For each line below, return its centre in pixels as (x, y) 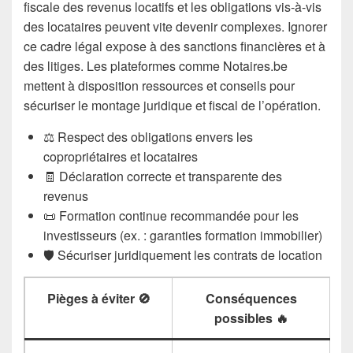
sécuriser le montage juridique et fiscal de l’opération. (172, 105)
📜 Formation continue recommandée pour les (171, 215)
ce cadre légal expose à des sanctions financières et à (175, 46)
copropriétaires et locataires (121, 156)
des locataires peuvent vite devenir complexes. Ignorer (175, 26)
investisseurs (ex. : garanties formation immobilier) (183, 235)
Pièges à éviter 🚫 (98, 298)
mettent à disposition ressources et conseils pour (159, 85)
